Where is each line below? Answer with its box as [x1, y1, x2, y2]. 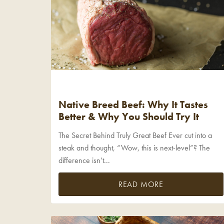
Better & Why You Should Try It [58, 110, 199, 123]
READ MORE [118, 179, 164, 190]
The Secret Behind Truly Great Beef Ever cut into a [58, 129, 212, 140]
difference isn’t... [58, 154, 110, 165]
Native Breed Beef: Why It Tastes [58, 98, 208, 111]
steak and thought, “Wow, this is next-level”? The [58, 142, 210, 153]
